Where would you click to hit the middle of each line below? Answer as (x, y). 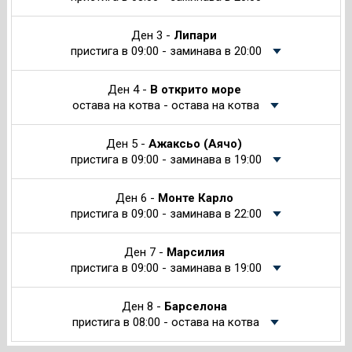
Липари (197, 36)
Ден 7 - (145, 253)
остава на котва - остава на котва (166, 106)
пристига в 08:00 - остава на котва (166, 323)
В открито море (195, 90)
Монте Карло (195, 198)
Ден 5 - (128, 144)
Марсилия (195, 253)
